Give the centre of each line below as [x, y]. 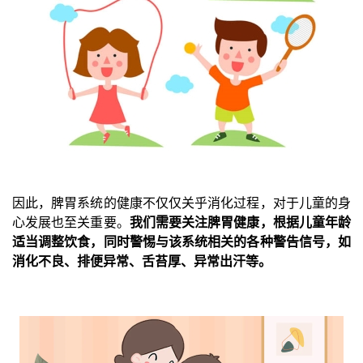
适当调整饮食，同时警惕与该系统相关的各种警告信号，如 [181, 241]
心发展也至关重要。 [71, 222]
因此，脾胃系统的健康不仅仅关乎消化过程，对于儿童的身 [181, 202]
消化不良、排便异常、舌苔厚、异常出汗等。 [142, 261]
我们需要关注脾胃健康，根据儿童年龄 [240, 222]
